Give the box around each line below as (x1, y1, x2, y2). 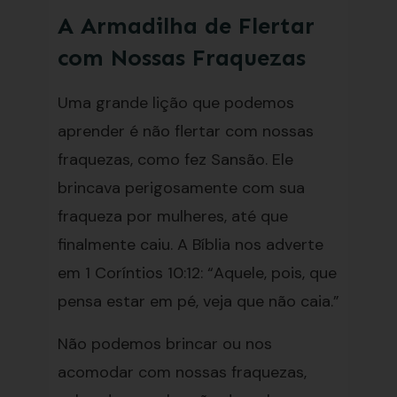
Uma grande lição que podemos (57, 92, 294, 113)
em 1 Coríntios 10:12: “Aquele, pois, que (57, 262, 337, 284)
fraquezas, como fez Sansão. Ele (57, 149, 293, 170)
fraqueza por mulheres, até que (57, 206, 288, 227)
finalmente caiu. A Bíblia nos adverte (57, 234, 323, 255)
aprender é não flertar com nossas (57, 121, 314, 142)
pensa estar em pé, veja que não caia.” (57, 291, 339, 312)
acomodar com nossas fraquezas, (57, 362, 307, 383)
